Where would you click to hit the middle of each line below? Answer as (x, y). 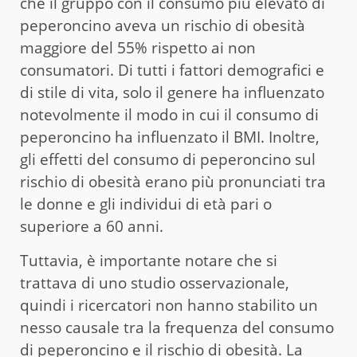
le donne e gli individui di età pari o (146, 204)
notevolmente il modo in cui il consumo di (169, 115)
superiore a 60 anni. (92, 227)
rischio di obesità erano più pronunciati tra (173, 182)
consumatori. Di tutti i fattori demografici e (172, 71)
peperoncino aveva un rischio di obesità (163, 26)
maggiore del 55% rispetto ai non (138, 48)
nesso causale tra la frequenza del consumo (177, 328)
